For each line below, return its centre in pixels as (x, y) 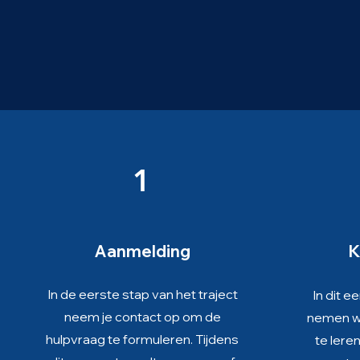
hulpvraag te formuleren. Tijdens (142, 339)
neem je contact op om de (142, 317)
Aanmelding (142, 251)
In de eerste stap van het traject (142, 294)
